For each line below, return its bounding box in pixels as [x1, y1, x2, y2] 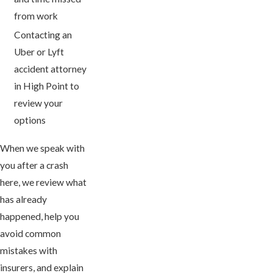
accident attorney [14, 63, 87, 75]
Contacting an [14, 29, 73, 41]
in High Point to [14, 80, 80, 92]
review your [14, 97, 63, 109]
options [14, 115, 46, 126]
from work [14, 10, 58, 22]
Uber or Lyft [14, 46, 65, 58]
